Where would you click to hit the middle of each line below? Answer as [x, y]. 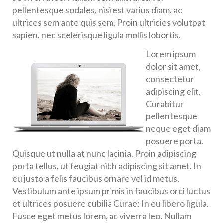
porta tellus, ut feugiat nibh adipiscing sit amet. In [107, 166]
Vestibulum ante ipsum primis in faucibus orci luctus [111, 190]
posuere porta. [174, 141]
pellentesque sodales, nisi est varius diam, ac [97, 10]
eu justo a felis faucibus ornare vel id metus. [96, 178]
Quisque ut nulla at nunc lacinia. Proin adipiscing [104, 153]
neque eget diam [178, 128]
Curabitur [165, 103]
